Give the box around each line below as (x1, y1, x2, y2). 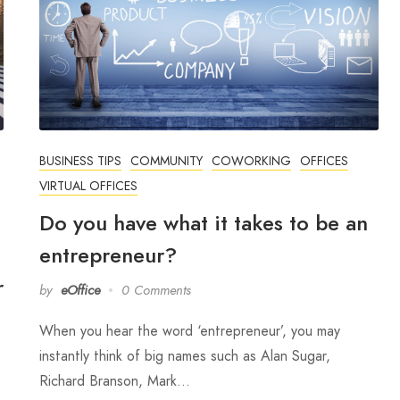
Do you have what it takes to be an (39, 207, 368, 237)
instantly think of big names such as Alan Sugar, (39, 345, 330, 366)
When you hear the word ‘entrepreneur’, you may (39, 320, 340, 341)
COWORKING (212, 151, 291, 170)
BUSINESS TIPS (39, 151, 121, 170)
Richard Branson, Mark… (39, 370, 190, 391)
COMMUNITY (130, 151, 203, 170)
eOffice (61, 280, 100, 299)
